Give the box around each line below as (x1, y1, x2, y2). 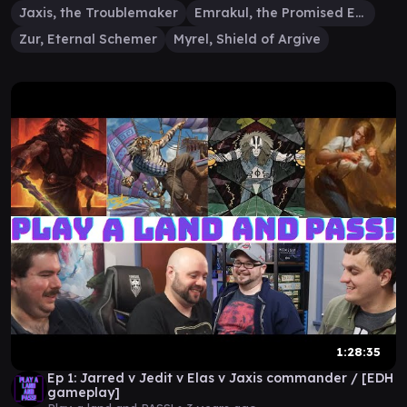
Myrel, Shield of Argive (174, 31, 321, 47)
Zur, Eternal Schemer (19, 31, 157, 47)
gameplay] (47, 384, 120, 401)
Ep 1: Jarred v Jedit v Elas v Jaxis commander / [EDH (47, 370, 393, 386)
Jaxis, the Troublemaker (19, 5, 178, 21)
